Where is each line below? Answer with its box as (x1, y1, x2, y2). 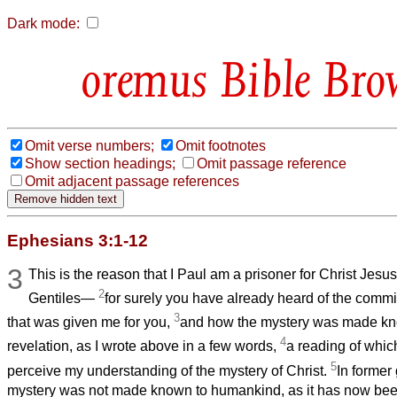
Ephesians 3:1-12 (7, 230, 148, 250)
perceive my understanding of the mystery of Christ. (7, 363, 331, 379)
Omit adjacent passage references (25, 173, 239, 189)
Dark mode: (7, 16, 80, 31)
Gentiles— (28, 291, 99, 307)
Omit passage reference (197, 155, 346, 171)
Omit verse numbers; (25, 137, 154, 153)
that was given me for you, (7, 315, 174, 331)
